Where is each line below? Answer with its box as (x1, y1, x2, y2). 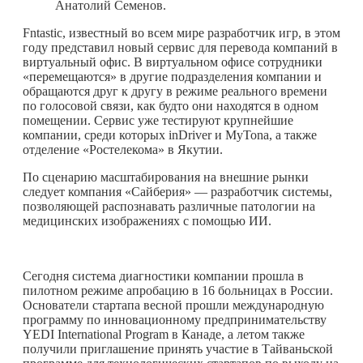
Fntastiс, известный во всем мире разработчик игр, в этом (23, 25, 340, 40)
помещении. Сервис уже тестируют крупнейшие (23, 113, 293, 127)
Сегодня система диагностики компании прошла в (23, 268, 304, 283)
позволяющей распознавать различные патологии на (23, 199, 315, 213)
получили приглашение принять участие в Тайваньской (23, 341, 333, 356)
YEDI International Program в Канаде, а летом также (23, 327, 305, 341)
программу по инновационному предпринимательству (23, 312, 327, 327)
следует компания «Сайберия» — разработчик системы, (23, 184, 332, 199)
